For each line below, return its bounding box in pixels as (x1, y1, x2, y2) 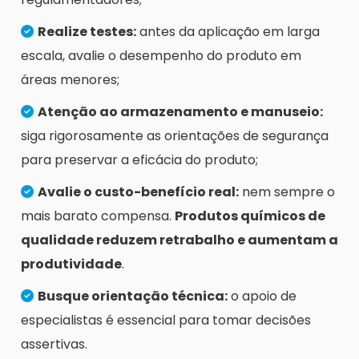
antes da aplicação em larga (136, 22, 320, 42)
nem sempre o (239, 183, 335, 202)
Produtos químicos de (175, 207, 325, 226)
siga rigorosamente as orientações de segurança (21, 127, 329, 146)
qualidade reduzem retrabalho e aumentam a (21, 231, 338, 250)
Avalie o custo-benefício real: (38, 183, 239, 202)
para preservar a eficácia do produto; (21, 151, 258, 170)
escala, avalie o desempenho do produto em (21, 46, 301, 66)
